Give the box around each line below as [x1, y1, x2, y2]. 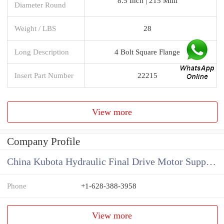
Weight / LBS [14, 23, 56, 32]
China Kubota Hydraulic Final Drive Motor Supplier [206, 156, 216, 167]
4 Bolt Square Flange [114, 47, 180, 56]
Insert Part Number [14, 70, 73, 79]
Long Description [14, 47, 69, 56]
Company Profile [7, 135, 80, 148]
